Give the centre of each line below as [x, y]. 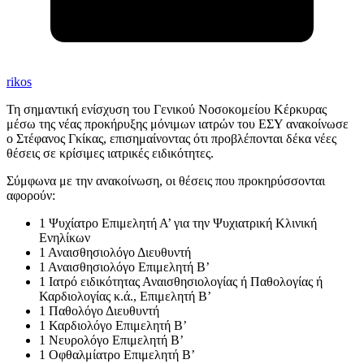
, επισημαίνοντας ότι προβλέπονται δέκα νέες [220, 139]
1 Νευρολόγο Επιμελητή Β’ [111, 340]
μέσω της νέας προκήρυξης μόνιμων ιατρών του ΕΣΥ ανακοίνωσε [178, 124]
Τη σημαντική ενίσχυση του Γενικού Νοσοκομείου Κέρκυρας [167, 110]
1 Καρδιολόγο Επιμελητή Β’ [113, 326]
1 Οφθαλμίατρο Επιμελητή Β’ [117, 355]
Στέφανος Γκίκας [60, 139]
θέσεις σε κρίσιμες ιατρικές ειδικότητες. [110, 154]
